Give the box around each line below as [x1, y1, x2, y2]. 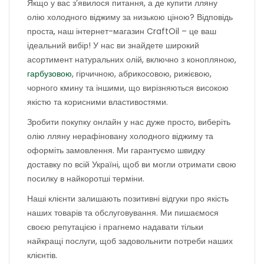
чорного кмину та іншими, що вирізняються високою [27, 82, 229, 94]
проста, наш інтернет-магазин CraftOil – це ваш [27, 25, 216, 37]
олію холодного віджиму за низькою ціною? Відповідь [27, 11, 233, 23]
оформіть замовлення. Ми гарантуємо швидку [27, 144, 205, 156]
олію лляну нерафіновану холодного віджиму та [27, 130, 213, 142]
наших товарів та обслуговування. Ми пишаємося [27, 207, 219, 219]
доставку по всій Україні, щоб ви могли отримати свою [27, 159, 236, 170]
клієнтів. [27, 249, 57, 261]
